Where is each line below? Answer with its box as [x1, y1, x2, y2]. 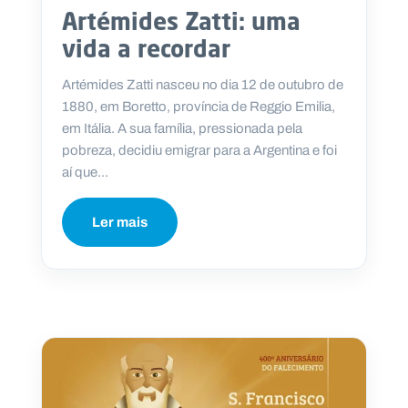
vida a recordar [62, 33, 230, 63]
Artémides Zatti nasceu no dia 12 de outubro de [62, 74, 343, 95]
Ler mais [92, 211, 148, 232]
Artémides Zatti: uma [62, 5, 301, 36]
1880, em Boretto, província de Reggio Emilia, [62, 96, 335, 117]
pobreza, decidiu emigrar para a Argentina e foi [62, 139, 337, 160]
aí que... [62, 161, 108, 182]
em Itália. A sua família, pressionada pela [62, 117, 302, 138]
